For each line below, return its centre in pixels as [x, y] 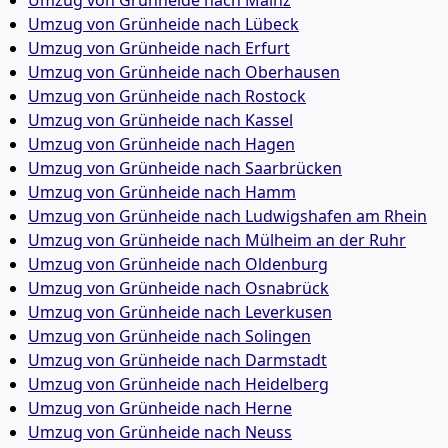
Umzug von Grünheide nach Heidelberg [178, 384]
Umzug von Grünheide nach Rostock [167, 96]
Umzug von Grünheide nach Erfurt [159, 48]
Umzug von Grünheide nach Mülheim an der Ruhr [217, 240]
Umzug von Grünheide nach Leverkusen [180, 312]
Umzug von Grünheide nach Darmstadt [177, 360]
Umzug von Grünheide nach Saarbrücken [185, 168]
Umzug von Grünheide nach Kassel [160, 120]
